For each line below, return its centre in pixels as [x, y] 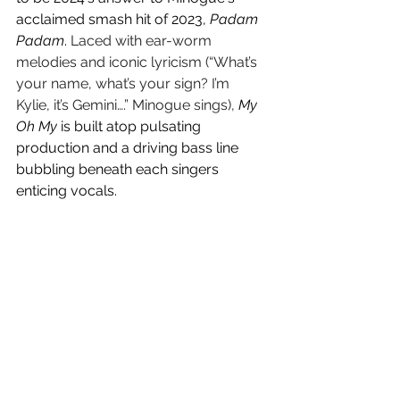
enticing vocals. [68, 191]
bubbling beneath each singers [119, 170]
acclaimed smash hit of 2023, [113, 20]
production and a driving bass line [129, 148]
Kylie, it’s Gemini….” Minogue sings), [127, 105]
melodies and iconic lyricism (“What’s [138, 62]
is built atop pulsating [131, 127]
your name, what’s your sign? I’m [125, 84]
